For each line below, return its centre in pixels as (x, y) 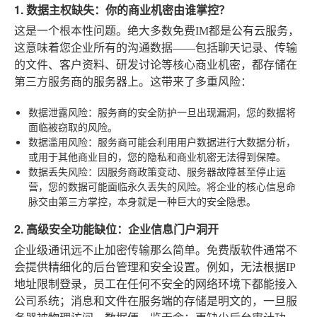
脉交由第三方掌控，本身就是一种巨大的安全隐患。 (142, 201)
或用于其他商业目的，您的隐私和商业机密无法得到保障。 (157, 156)
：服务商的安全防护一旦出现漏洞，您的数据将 (192, 111)
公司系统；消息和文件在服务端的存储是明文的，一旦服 (156, 301)
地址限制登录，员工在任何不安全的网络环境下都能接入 (156, 284)
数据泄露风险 (58, 111)
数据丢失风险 (58, 171)
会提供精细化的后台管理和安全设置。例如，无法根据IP (155, 267)
